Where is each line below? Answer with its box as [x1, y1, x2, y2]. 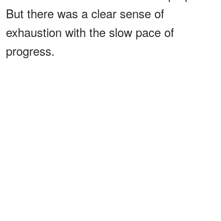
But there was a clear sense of [6, 4, 164, 22]
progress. [6, 41, 55, 59]
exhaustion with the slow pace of [6, 23, 174, 40]
